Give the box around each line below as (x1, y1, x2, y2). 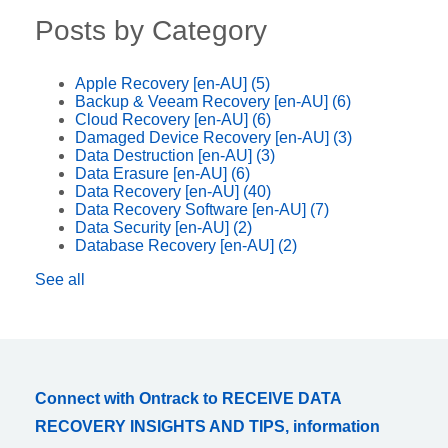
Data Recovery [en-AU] (75, 182, 243, 200)
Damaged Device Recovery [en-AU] (75, 128, 333, 146)
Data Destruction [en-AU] (75, 146, 256, 164)
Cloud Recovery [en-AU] (75, 110, 252, 128)
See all (35, 270, 85, 288)
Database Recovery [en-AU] (75, 236, 278, 254)
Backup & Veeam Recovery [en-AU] (75, 92, 332, 110)
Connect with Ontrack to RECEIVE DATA (35, 389, 341, 407)
